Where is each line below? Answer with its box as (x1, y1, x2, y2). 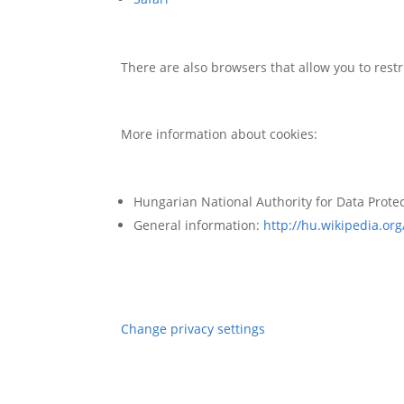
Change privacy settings (121, 320, 266, 338)
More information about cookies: (121, 124, 318, 142)
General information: (133, 216, 264, 234)
